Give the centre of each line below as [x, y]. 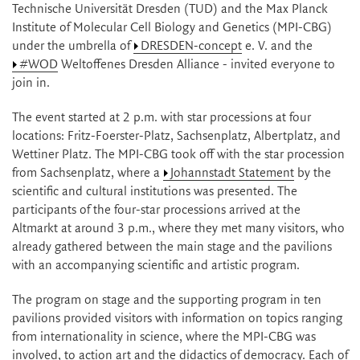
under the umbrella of [73, 47]
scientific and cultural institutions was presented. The [155, 192]
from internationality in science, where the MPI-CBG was [164, 337]
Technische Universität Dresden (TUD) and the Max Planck [170, 10]
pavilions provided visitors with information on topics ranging [177, 319]
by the [313, 174]
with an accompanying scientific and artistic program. [156, 266]
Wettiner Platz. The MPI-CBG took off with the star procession [178, 155]
